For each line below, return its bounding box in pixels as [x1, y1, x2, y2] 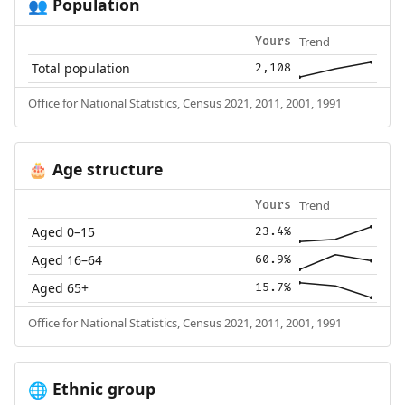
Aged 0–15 [32, 223, 96, 241]
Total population [32, 59, 131, 77]
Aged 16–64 [32, 251, 103, 269]
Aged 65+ [32, 279, 89, 297]
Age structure [47, 157, 163, 180]
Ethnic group [47, 378, 155, 400]
